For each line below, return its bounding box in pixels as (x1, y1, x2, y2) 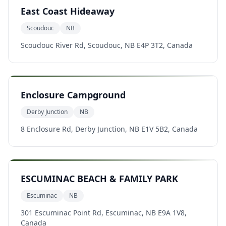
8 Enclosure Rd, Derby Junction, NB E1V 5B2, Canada (21, 124, 198, 134)
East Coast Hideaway (21, 5, 115, 17)
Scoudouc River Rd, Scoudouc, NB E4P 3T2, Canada (21, 40, 193, 50)
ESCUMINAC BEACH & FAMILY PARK (21, 173, 178, 185)
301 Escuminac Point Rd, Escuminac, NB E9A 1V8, (21, 208, 187, 217)
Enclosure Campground (21, 89, 126, 101)
